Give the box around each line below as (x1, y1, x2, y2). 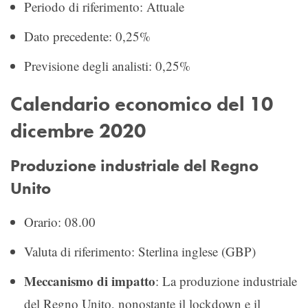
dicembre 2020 (10, 117, 146, 144)
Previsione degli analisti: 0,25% (24, 56, 190, 74)
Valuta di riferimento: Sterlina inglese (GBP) (24, 242, 256, 260)
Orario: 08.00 (24, 212, 96, 230)
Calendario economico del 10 (10, 90, 273, 117)
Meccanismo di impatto (24, 271, 155, 290)
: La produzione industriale (155, 272, 297, 289)
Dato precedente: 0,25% (24, 27, 151, 45)
